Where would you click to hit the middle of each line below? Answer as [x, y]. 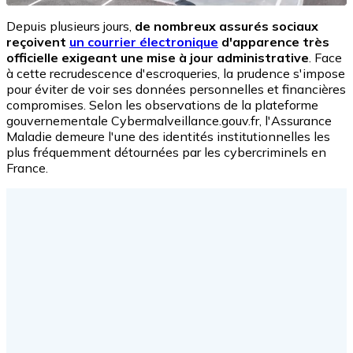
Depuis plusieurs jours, [71, 26]
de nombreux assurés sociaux [227, 26]
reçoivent [38, 41]
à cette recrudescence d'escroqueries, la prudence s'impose [176, 73]
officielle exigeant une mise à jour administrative [158, 57]
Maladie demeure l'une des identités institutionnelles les [168, 136]
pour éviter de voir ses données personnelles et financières [176, 89]
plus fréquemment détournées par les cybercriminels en [166, 152]
